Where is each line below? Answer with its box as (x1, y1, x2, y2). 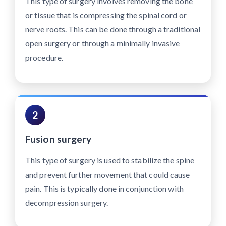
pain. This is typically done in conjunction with (25, 184, 184, 194)
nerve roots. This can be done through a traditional (25, 24, 201, 34)
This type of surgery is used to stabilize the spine (25, 155, 195, 165)
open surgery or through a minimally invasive (25, 38, 180, 48)
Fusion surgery (25, 133, 92, 145)
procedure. (25, 52, 63, 63)
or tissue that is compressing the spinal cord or (25, 10, 187, 20)
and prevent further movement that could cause (25, 169, 190, 180)
